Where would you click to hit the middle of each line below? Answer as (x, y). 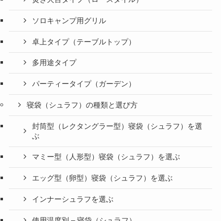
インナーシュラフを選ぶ (73, 199)
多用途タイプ (55, 63)
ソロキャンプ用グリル (69, 20)
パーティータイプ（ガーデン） (84, 84)
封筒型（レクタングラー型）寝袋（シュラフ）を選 (117, 126)
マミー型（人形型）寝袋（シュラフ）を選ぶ (106, 157)
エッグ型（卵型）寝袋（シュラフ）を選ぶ (103, 178)
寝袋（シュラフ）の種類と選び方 (82, 105)
